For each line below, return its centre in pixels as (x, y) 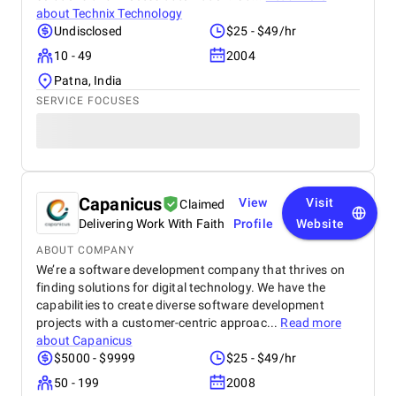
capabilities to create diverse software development (180, 305)
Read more (311, 323)
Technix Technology (128, 13)
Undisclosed (88, 31)
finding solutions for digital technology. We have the (181, 287)
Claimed (202, 204)
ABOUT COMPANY (85, 250)
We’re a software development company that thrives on (190, 270)
